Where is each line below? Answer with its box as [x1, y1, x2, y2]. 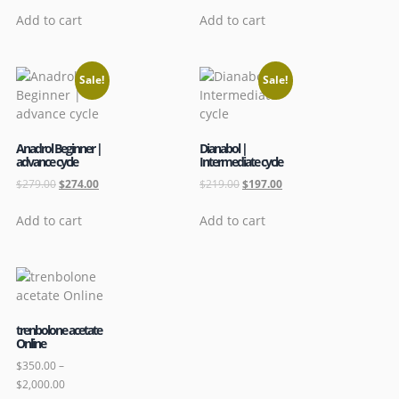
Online [16, 334, 45, 352]
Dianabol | [199, 139, 247, 157]
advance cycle [16, 152, 77, 170]
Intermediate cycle [199, 152, 282, 170]
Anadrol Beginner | [16, 139, 102, 157]
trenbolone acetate [16, 321, 102, 338]
